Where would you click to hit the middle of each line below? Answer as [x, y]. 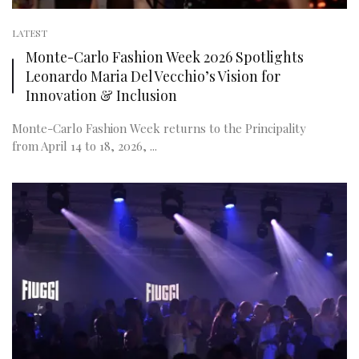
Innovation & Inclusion [101, 95]
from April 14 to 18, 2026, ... [85, 146]
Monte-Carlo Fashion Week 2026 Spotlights [165, 56]
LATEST [30, 33]
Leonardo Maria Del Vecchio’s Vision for [153, 76]
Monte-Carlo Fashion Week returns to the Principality [159, 128]
